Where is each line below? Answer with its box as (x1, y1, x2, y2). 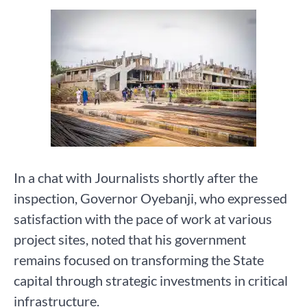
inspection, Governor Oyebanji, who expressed (14, 189, 287, 206)
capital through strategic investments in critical (14, 271, 288, 288)
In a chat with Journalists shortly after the (14, 169, 258, 186)
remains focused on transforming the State (14, 251, 264, 268)
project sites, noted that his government (14, 230, 246, 247)
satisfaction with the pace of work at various (14, 210, 272, 227)
